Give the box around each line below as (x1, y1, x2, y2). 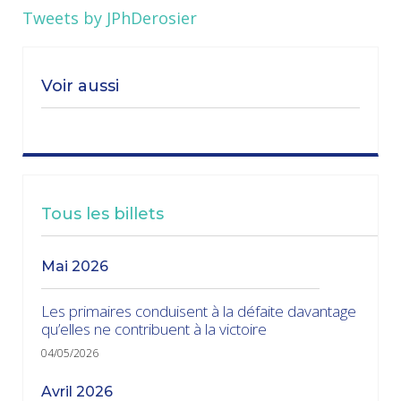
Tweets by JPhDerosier (22, 6, 197, 29)
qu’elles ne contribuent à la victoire (41, 318, 267, 339)
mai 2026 (55, 257, 108, 275)
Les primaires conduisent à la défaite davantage (41, 300, 356, 321)
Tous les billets (41, 203, 164, 224)
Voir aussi (41, 75, 119, 96)
